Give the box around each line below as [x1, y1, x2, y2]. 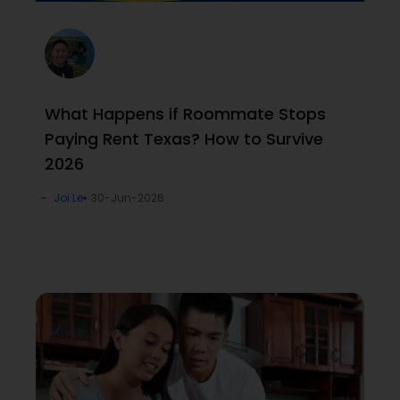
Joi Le [54, 189, 83, 205]
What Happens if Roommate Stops [45, 102, 326, 125]
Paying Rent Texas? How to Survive [45, 127, 323, 150]
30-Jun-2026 [91, 189, 164, 205]
